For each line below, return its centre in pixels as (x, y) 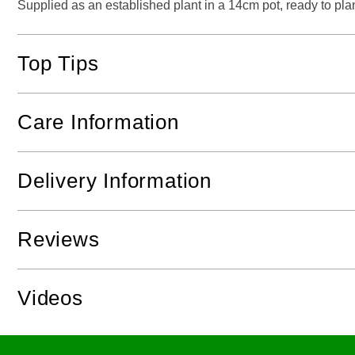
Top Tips (58, 64)
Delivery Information (115, 181)
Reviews (59, 240)
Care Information (98, 122)
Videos (50, 298)
